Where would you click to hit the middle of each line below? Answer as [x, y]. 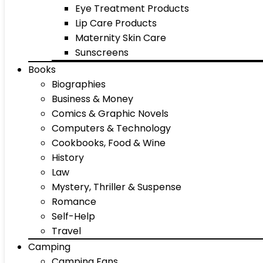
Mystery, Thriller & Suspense [117, 187]
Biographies [79, 84]
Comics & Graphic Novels [110, 114]
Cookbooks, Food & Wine [109, 143]
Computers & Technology [111, 128]
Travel [66, 231]
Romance [74, 202]
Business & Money [92, 99]
